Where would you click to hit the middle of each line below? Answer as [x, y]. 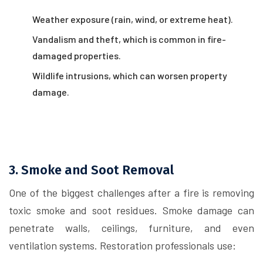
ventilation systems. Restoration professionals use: [122, 245]
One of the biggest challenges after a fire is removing [131, 193]
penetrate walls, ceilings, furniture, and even [131, 228]
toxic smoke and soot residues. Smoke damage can [131, 210]
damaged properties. [77, 55]
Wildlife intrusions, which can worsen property [130, 75]
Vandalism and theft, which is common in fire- [129, 39]
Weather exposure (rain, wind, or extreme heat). [133, 19]
